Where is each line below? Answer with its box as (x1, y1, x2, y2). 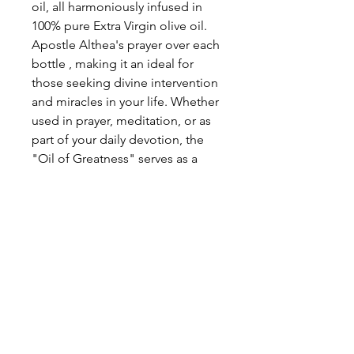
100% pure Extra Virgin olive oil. (32, 18, 207, 34)
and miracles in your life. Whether (32, 94, 219, 110)
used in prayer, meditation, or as (32, 113, 211, 129)
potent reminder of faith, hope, (32, 170, 206, 186)
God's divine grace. (32, 208, 141, 224)
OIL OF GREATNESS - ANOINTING (32, 258, 202, 273)
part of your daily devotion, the (32, 132, 204, 148)
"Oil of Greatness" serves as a (32, 151, 198, 167)
